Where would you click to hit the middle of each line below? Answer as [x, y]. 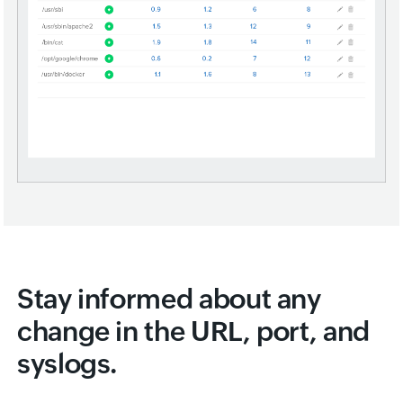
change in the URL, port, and [193, 331]
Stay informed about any [169, 299]
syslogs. [67, 364]
